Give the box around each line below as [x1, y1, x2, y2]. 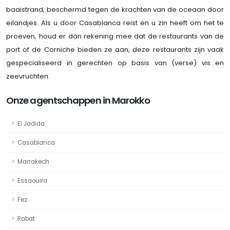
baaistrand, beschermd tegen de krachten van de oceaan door [6, 4, 224, 14]
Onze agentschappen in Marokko [6, 93, 150, 107]
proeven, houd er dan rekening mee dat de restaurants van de [6, 31, 224, 41]
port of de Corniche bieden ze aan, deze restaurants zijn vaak [6, 44, 224, 54]
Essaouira [17, 176, 47, 185]
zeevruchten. [6, 71, 50, 81]
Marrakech [17, 157, 49, 166]
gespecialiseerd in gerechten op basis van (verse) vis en [6, 57, 224, 68]
